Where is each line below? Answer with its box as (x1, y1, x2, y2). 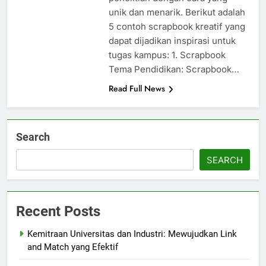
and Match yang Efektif (27, 242, 118, 253)
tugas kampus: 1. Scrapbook (108, 49, 226, 61)
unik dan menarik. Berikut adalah (108, 7, 245, 18)
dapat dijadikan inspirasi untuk (108, 35, 236, 47)
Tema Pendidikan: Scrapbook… (108, 64, 239, 75)
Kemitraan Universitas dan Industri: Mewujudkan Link (27, 229, 237, 240)
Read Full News (108, 83, 165, 95)
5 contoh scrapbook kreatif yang (108, 21, 245, 33)
